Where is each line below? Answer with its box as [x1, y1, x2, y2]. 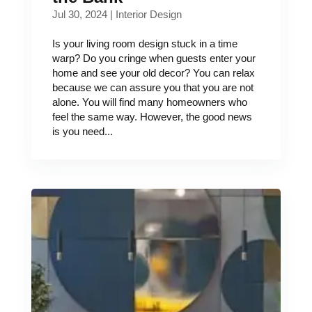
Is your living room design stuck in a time [52, 38, 237, 49]
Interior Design [115, 8, 182, 20]
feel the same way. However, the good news [52, 111, 252, 123]
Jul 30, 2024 [52, 8, 107, 20]
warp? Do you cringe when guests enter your [52, 52, 256, 64]
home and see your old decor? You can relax [52, 67, 255, 79]
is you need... [52, 125, 113, 137]
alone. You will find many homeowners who [52, 96, 247, 108]
